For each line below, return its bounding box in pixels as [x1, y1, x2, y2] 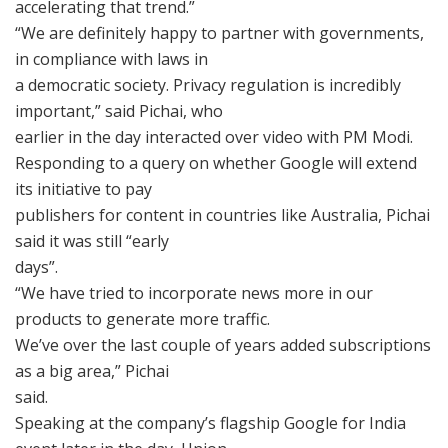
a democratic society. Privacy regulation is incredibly [15, 73, 401, 96]
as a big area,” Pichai [15, 359, 169, 382]
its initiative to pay [15, 177, 152, 200]
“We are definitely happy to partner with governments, [15, 21, 424, 44]
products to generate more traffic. [15, 307, 270, 330]
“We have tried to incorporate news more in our [15, 281, 373, 304]
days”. [15, 255, 58, 278]
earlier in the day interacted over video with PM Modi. [15, 125, 413, 148]
